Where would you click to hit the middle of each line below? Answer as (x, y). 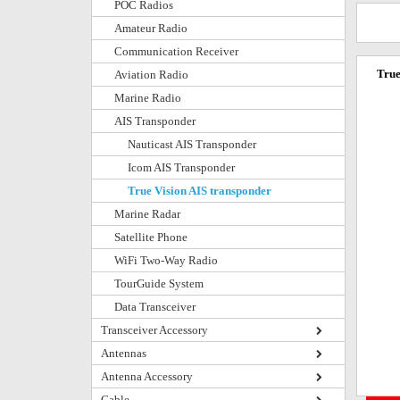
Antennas (124, 353)
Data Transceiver (155, 307)
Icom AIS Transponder (181, 167)
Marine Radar (147, 214)
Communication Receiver (176, 51)
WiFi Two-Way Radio (166, 260)
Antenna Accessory (147, 376)
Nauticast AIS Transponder (192, 144)
